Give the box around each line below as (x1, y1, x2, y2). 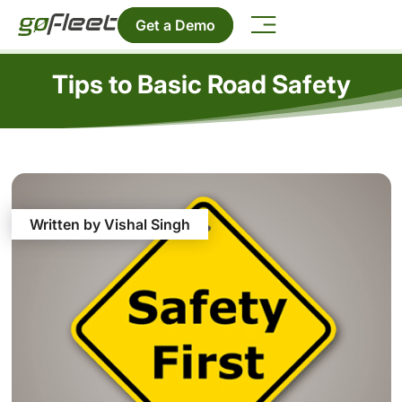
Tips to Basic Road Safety (51, 68, 351, 100)
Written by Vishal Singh (29, 215, 190, 234)
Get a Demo (135, 15, 216, 34)
